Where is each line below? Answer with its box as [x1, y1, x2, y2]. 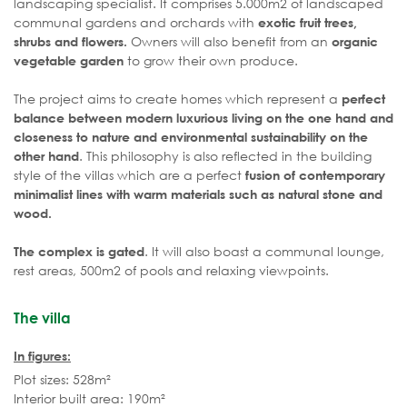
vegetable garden [14, 53, 124, 69]
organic [332, 34, 378, 50]
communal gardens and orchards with [14, 14, 258, 32]
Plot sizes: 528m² [14, 371, 111, 389]
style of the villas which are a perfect [14, 166, 245, 184]
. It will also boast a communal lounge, [144, 243, 384, 261]
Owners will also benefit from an [127, 33, 332, 51]
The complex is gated [14, 243, 144, 260]
